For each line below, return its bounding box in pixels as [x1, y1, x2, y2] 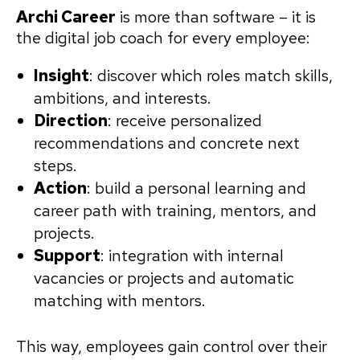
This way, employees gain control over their [16, 336, 327, 358]
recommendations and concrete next [34, 133, 300, 154]
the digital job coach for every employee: [16, 27, 310, 49]
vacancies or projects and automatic [34, 268, 294, 289]
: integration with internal [100, 245, 284, 267]
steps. [34, 155, 77, 177]
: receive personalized [108, 110, 262, 132]
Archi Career [16, 6, 116, 28]
